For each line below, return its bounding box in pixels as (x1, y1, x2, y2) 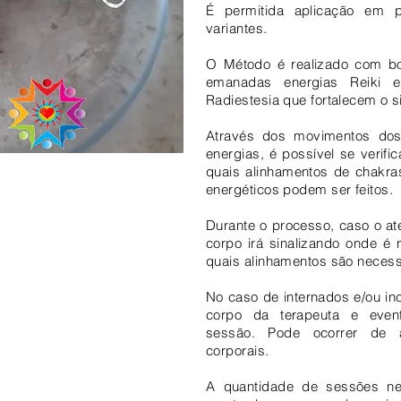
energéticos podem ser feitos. (206, 181, 394, 198)
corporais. (206, 342, 269, 359)
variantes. (206, 20, 271, 37)
